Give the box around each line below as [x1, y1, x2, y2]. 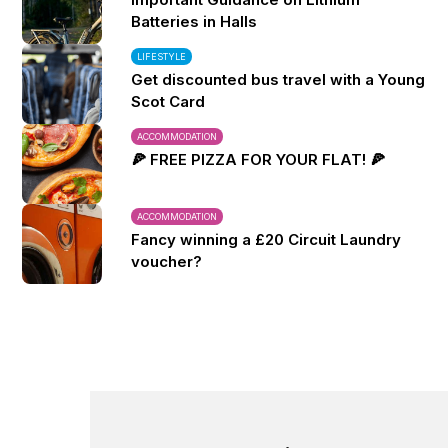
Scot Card [131, 92, 206, 111]
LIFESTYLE [137, 51, 187, 62]
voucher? [131, 252, 203, 271]
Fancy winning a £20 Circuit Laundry [131, 230, 402, 249]
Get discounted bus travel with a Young [131, 70, 426, 89]
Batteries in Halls [131, 12, 258, 31]
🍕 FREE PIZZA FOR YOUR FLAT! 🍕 [131, 150, 386, 169]
